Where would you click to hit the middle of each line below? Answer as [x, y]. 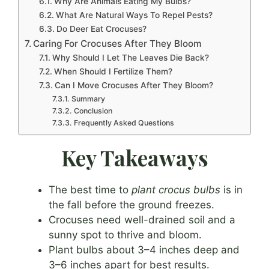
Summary [88, 98]
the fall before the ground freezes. [131, 204]
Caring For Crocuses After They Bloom [118, 43]
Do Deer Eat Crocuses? [101, 29]
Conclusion [93, 110]
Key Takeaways [134, 157]
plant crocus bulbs [176, 189]
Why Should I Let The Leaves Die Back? [130, 57]
